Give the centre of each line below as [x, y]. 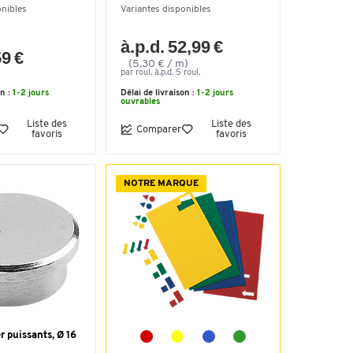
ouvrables [140, 102]
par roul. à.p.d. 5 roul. [160, 73]
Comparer [159, 129]
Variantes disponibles [166, 9]
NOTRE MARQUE [161, 184]
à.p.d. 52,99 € [172, 47]
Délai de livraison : [159, 93]
